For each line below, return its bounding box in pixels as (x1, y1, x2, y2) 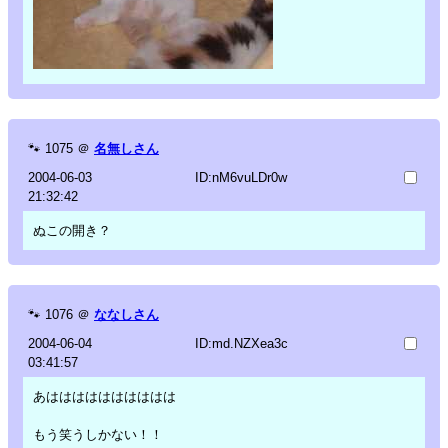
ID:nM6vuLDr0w (194, 169, 287, 185)
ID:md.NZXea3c (194, 335, 288, 351)
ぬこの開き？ (33, 222, 111, 238)
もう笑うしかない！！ (33, 426, 163, 442)
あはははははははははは (33, 388, 176, 404)
